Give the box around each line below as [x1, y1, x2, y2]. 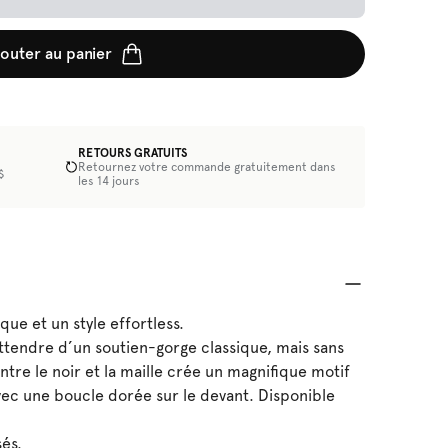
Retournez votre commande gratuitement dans [78, 160, 337, 174]
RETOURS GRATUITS [78, 146, 188, 160]
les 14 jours [78, 174, 141, 188]
